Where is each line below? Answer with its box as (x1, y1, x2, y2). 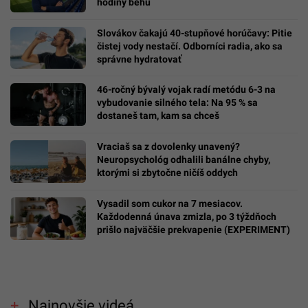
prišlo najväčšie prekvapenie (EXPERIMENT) (97, 224, 290, 236)
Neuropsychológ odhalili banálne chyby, (97, 154, 270, 166)
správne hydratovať (97, 53, 181, 65)
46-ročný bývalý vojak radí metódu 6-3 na (97, 84, 276, 96)
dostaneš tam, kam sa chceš (97, 110, 219, 122)
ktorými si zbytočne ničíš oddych (97, 167, 238, 179)
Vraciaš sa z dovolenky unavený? (97, 141, 240, 153)
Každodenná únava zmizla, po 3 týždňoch (97, 211, 276, 223)
